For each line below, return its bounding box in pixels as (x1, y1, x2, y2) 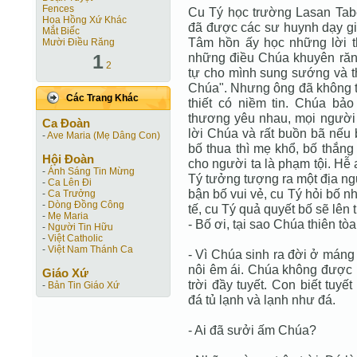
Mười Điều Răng (42, 37, 115, 48)
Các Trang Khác (66, 92, 139, 104)
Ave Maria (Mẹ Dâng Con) (47, 130, 160, 141)
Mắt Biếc (42, 25, 80, 37)
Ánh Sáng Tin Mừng (48, 166, 135, 177)
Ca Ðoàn (42, 116, 90, 130)
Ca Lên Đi (48, 177, 92, 188)
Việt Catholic (48, 233, 103, 244)
